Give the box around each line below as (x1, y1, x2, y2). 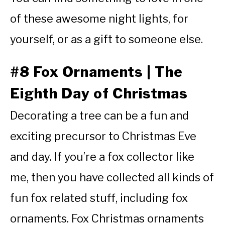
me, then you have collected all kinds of (10, 170, 214, 184)
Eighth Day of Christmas (10, 84, 188, 102)
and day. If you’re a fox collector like (10, 150, 194, 163)
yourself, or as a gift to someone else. (10, 32, 203, 46)
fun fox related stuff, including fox (10, 191, 188, 204)
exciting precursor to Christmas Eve (10, 129, 196, 143)
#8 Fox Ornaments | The (10, 63, 183, 80)
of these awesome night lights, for (10, 12, 188, 25)
